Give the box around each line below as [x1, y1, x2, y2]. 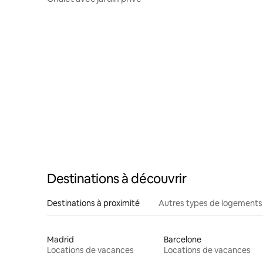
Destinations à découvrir [47, 170, 187, 187]
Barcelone [163, 234, 201, 245]
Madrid [47, 234, 74, 245]
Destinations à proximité [47, 197, 140, 208]
